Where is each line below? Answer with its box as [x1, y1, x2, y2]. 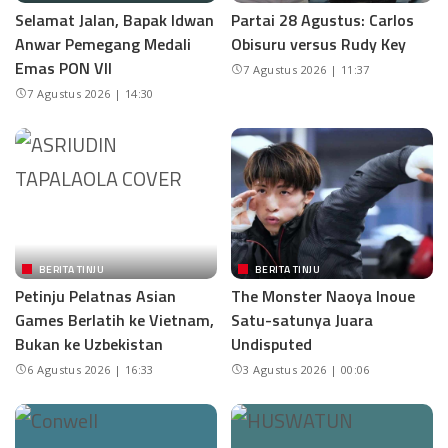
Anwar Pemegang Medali [15, 31, 191, 56]
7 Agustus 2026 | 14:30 [27, 85, 154, 101]
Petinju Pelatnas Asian [15, 284, 176, 309]
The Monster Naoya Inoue [231, 284, 415, 309]
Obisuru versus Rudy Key [231, 31, 406, 56]
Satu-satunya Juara [231, 308, 373, 333]
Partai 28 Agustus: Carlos [231, 7, 414, 32]
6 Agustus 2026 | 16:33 [27, 362, 154, 378]
